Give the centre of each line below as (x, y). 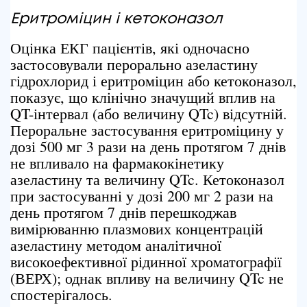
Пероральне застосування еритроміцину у (147, 130)
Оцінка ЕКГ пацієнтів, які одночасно (130, 48)
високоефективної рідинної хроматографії (146, 261)
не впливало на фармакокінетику (117, 163)
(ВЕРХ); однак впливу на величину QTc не (147, 278)
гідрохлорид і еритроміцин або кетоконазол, (153, 81)
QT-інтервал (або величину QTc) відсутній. (149, 113)
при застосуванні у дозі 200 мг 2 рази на (142, 196)
